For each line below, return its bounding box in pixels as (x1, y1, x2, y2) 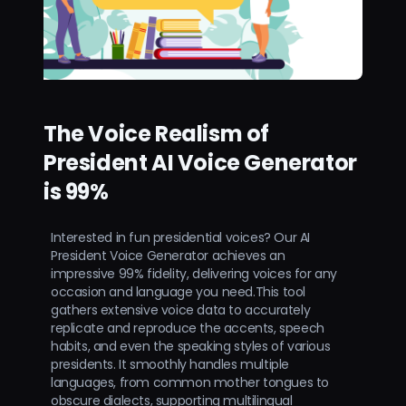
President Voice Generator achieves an (51, 246, 285, 266)
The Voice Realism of (43, 119, 270, 150)
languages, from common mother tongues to (51, 373, 330, 392)
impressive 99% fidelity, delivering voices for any (51, 265, 338, 284)
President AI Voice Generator (43, 148, 357, 179)
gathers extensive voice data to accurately (51, 301, 311, 320)
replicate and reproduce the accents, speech (51, 319, 324, 338)
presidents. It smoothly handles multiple (51, 355, 290, 374)
